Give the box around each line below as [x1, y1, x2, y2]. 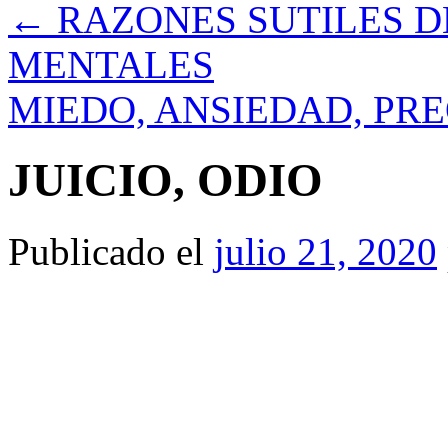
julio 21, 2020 [214, 229, 437, 273]
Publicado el [8, 229, 204, 273]
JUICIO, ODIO [8, 154, 323, 207]
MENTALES [8, 43, 214, 86]
